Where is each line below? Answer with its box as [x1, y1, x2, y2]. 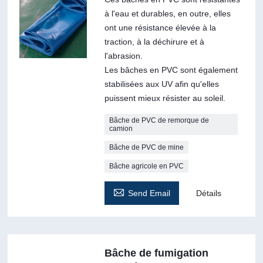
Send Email [127, 188, 170, 198]
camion [109, 124, 133, 133]
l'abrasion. [104, 50, 143, 60]
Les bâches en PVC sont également [104, 65, 238, 75]
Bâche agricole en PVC [109, 161, 184, 170]
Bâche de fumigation [104, 247, 208, 259]
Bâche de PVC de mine [109, 143, 184, 151]
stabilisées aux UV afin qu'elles [104, 79, 219, 89]
